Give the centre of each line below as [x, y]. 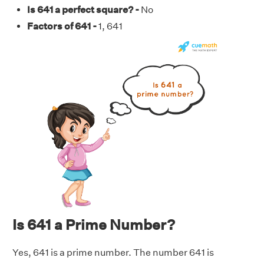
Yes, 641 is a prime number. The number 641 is [113, 253]
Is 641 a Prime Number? [94, 225]
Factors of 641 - [62, 26]
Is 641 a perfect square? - [83, 10]
